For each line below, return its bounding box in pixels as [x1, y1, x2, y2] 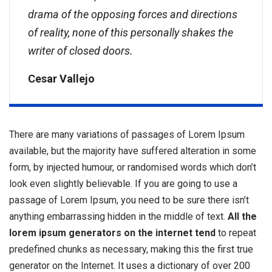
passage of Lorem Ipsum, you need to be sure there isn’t [9, 194, 249, 206]
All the [228, 211, 257, 223]
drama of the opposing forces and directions [28, 8, 237, 21]
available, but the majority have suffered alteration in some [9, 145, 256, 157]
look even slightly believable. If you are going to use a [9, 178, 237, 190]
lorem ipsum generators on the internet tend [9, 227, 216, 239]
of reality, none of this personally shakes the [28, 26, 233, 39]
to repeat [216, 227, 256, 239]
